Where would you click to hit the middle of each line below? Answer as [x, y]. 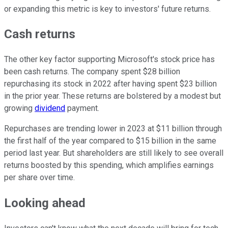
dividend [50, 108]
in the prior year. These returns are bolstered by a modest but [112, 96]
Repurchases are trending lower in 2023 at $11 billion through [113, 129]
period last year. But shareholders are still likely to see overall [114, 153]
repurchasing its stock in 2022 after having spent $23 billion [110, 84]
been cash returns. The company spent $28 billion [92, 72]
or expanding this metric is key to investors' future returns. [107, 9]
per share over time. [39, 178]
